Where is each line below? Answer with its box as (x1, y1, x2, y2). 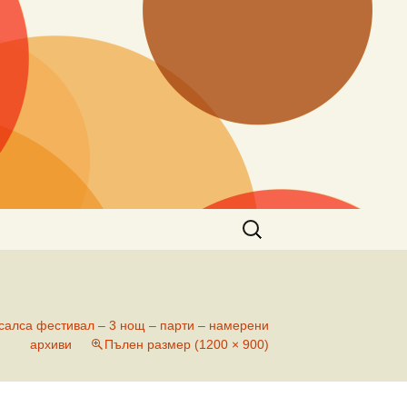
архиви (30, 337, 72, 352)
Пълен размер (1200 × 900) (104, 337, 269, 352)
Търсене (237, 212, 295, 227)
